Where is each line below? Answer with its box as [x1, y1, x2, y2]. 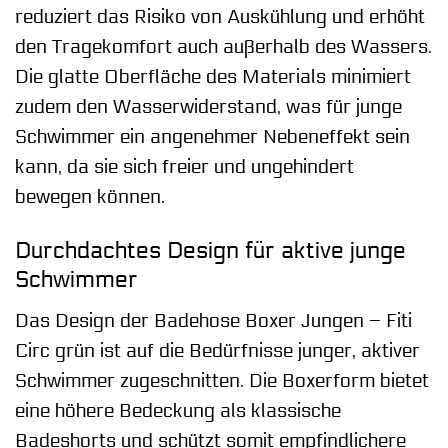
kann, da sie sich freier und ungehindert [15, 155, 354, 178]
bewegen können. [15, 185, 165, 208]
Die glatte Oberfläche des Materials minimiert [15, 65, 411, 88]
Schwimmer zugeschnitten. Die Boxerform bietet [15, 369, 429, 392]
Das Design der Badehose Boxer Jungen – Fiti [15, 309, 412, 332]
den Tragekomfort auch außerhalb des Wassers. [15, 35, 432, 58]
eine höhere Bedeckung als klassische [15, 399, 341, 422]
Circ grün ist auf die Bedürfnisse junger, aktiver [15, 339, 420, 362]
